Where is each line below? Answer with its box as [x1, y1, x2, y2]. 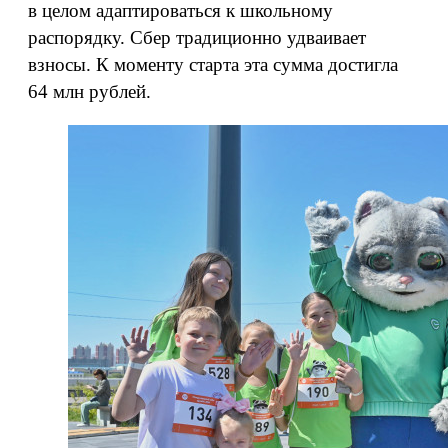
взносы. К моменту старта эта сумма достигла [28, 54, 398, 75]
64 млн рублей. [28, 81, 151, 102]
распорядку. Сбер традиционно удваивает [28, 27, 366, 48]
